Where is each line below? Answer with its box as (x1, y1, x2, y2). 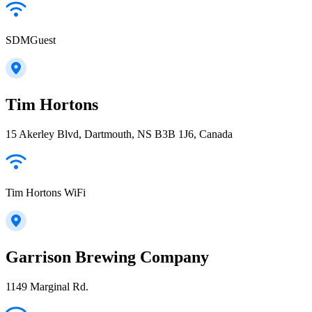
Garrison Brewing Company (6, 247, 209, 266)
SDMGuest (6, 34, 56, 47)
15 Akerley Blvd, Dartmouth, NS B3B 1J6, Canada (6, 128, 233, 140)
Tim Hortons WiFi (6, 187, 86, 198)
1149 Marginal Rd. (6, 280, 88, 292)
